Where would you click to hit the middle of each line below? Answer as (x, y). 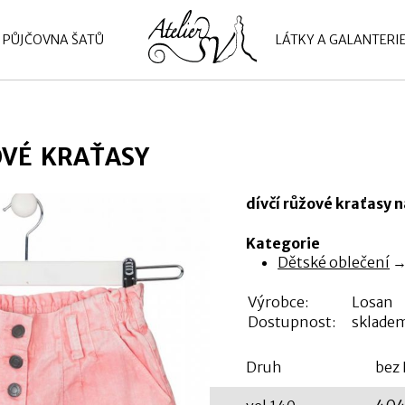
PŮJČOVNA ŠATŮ (53, 40)
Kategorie (283, 244)
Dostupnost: (291, 322)
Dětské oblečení (334, 263)
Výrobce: (278, 302)
